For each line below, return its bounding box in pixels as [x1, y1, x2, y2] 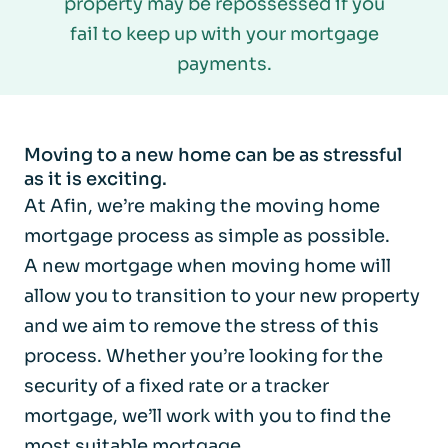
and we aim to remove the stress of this [24, 314, 379, 337]
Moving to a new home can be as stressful [24, 143, 402, 166]
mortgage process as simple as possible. [24, 224, 390, 247]
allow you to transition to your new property [24, 284, 420, 307]
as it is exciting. [24, 167, 167, 190]
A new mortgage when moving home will [24, 254, 391, 277]
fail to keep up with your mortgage [69, 22, 379, 45]
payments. [176, 52, 272, 75]
